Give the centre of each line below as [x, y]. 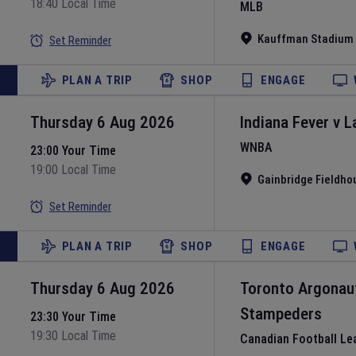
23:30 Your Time [73, 317]
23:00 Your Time [73, 151]
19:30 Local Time [73, 336]
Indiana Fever [284, 122]
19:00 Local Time [73, 170]
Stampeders [281, 314]
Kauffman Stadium [306, 39]
